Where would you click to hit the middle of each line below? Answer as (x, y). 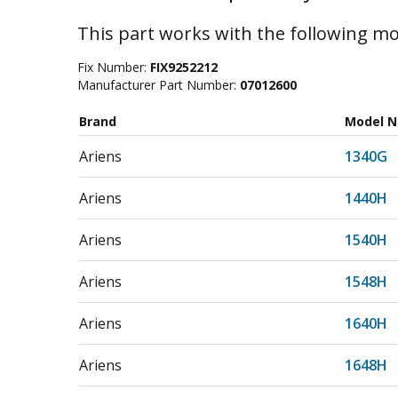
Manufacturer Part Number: (159, 85)
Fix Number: (114, 67)
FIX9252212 (184, 67)
